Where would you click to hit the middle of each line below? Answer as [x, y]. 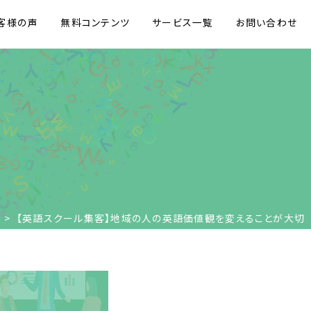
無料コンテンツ [95, 22]
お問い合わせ [266, 22]
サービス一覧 [183, 22]
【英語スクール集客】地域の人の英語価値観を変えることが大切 [160, 218]
